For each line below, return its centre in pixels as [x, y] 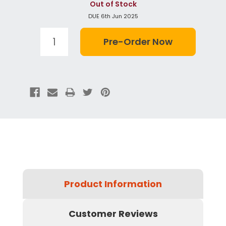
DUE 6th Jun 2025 [113, 16]
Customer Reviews [113, 213]
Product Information [113, 184]
